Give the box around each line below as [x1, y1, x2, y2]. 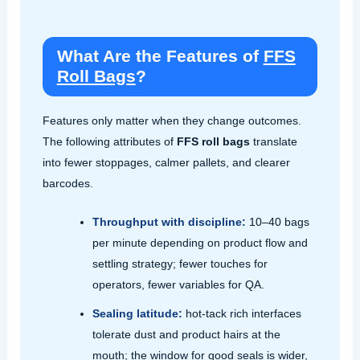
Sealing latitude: [92, 306, 182, 320]
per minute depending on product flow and [92, 235, 308, 249]
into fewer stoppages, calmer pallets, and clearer [42, 155, 290, 169]
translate [249, 134, 297, 148]
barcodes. [42, 176, 93, 190]
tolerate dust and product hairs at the [92, 327, 280, 341]
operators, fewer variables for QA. [92, 277, 264, 291]
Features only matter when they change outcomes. [42, 113, 301, 127]
